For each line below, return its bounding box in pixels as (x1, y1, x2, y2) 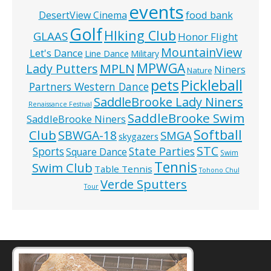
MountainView (160, 44, 242, 61)
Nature (186, 65, 212, 76)
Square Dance (66, 145, 127, 159)
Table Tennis (94, 163, 152, 175)
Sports (33, 145, 64, 159)
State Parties (129, 144, 195, 159)
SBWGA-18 (58, 127, 117, 144)
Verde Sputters (100, 175, 187, 193)
